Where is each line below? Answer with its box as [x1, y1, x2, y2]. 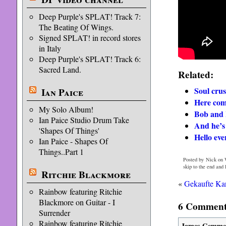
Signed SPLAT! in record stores [38, 32, 141, 43]
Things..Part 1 [38, 146, 84, 157]
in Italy [38, 43, 61, 53]
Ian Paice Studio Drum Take [38, 115, 129, 125]
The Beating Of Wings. [38, 22, 114, 32]
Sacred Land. [38, 64, 81, 75]
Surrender [38, 207, 70, 218]
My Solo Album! [38, 104, 93, 115]
